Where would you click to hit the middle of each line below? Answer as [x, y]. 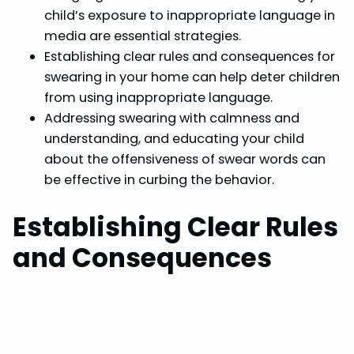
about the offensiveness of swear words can [185, 160]
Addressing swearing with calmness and [172, 119]
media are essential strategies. [143, 36]
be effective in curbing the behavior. [159, 180]
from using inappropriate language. [158, 98]
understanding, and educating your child [174, 139]
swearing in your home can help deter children [192, 77]
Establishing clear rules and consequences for [190, 57]
